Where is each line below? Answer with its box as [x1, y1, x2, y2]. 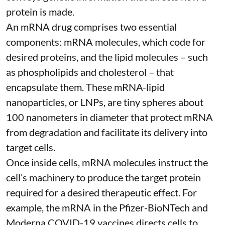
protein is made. [6, 6, 74, 18]
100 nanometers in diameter [6, 111, 129, 124]
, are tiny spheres [103, 96, 178, 108]
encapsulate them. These [6, 81, 114, 93]
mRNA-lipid [114, 81, 165, 93]
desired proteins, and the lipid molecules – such [6, 51, 208, 63]
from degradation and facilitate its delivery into [6, 126, 207, 139]
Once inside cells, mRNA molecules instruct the [6, 156, 208, 169]
